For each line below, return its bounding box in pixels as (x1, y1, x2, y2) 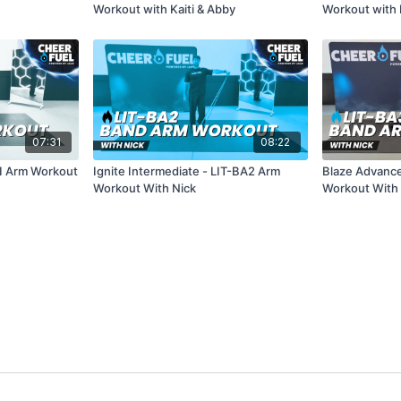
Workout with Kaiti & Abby (93, 2, 236, 17)
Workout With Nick (93, 180, 197, 195)
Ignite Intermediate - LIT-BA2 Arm (93, 163, 281, 178)
